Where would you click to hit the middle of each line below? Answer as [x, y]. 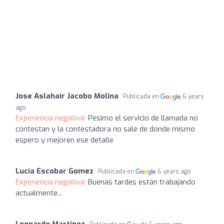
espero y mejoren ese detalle [64, 140]
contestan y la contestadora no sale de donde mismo [105, 129]
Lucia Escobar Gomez [54, 171]
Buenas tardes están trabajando [142, 182]
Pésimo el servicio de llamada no [143, 118]
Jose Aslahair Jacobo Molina [67, 96]
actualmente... [39, 193]
